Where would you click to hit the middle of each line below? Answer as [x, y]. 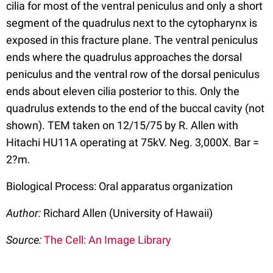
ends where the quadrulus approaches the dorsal [124, 57]
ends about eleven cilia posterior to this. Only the [123, 91]
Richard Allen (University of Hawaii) [128, 213]
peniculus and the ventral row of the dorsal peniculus [133, 74]
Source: [25, 240]
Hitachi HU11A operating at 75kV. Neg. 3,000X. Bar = [133, 142]
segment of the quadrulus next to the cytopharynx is [132, 23]
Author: [25, 213]
